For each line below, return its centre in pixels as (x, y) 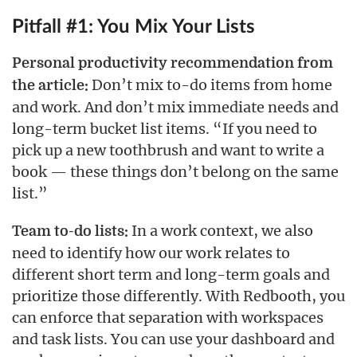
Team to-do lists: (70, 231)
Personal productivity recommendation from (173, 63)
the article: (50, 86)
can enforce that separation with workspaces (168, 318)
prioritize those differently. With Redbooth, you (178, 296)
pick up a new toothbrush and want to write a (168, 151)
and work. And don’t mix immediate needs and (175, 108)
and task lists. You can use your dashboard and (173, 339)
